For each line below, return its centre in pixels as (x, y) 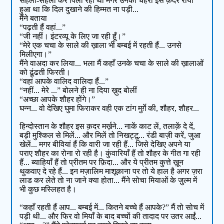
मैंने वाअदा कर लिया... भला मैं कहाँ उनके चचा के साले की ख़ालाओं (112, 63)
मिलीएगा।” (36, 54)
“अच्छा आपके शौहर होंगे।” (57, 99)
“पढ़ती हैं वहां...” (43, 27)
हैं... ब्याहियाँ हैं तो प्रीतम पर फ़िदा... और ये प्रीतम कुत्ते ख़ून (102, 162)
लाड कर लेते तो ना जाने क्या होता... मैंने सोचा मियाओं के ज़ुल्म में (108, 180)
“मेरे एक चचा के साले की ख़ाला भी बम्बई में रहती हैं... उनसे (101, 45)
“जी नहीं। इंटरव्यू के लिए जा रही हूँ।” (73, 36)
